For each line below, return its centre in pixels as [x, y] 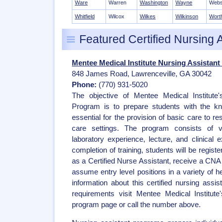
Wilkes [148, 16]
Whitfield [85, 16]
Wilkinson [187, 16]
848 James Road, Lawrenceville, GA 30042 [142, 74]
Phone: [84, 85]
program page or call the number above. [136, 205]
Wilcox [116, 16]
